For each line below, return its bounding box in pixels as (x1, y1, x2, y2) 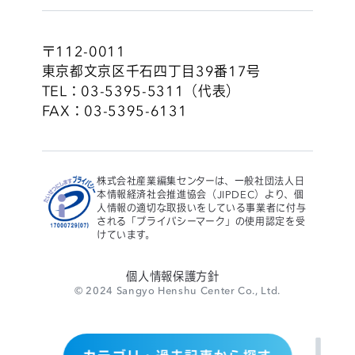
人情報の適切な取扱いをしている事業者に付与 (96, 200, 307, 215)
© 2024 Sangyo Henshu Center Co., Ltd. (74, 283, 281, 297)
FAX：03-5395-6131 (41, 101, 188, 120)
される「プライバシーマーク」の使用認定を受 (96, 214, 306, 228)
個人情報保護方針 (126, 268, 219, 284)
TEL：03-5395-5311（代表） (41, 81, 240, 100)
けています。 (96, 227, 155, 242)
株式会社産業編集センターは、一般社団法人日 (96, 174, 305, 188)
